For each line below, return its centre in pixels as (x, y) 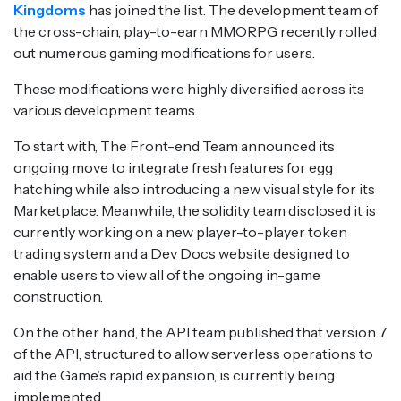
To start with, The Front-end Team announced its (174, 146)
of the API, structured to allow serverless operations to (193, 354)
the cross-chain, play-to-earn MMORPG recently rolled (195, 31)
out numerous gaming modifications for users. (164, 53)
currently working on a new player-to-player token (180, 232)
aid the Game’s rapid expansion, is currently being (174, 375)
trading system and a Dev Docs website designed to (182, 253)
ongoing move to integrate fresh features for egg (173, 167)
